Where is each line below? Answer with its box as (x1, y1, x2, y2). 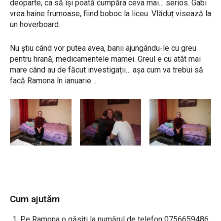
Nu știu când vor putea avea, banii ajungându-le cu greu (10, 43, 196, 53)
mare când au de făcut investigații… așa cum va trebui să (10, 65, 203, 75)
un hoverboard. (10, 20, 60, 30)
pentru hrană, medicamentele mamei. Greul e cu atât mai (10, 54, 201, 64)
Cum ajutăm (10, 193, 60, 205)
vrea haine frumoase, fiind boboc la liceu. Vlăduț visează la (10, 9, 211, 19)
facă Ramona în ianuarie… (10, 76, 96, 86)
